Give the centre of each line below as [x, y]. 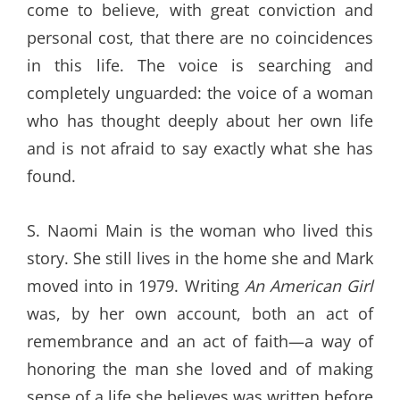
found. [51, 176]
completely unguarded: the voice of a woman [200, 93]
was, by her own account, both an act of [200, 314]
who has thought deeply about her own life [200, 121]
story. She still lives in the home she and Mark [200, 258]
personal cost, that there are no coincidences [200, 38]
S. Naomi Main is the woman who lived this [200, 231]
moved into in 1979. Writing [136, 286]
